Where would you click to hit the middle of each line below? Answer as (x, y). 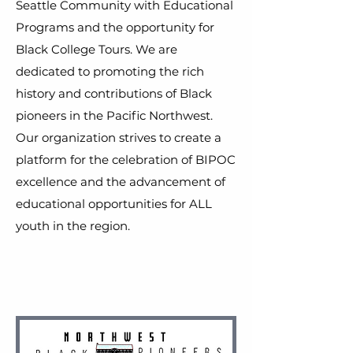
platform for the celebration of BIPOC (126, 160)
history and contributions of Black (114, 93)
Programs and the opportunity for (115, 27)
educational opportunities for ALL (114, 204)
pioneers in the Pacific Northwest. (114, 115)
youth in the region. (73, 226)
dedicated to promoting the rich (110, 71)
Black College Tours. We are (97, 49)
